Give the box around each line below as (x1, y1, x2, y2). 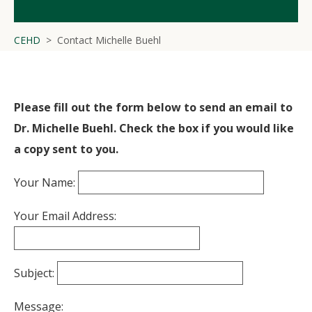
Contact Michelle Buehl (57, 33, 161, 47)
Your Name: (14, 175, 75, 190)
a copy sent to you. (14, 141, 118, 157)
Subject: (14, 265, 54, 281)
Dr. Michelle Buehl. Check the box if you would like (14, 120, 294, 136)
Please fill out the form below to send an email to (14, 100, 292, 115)
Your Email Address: (14, 208, 116, 224)
